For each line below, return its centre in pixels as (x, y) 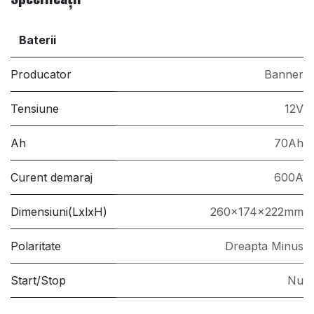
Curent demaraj (52, 177)
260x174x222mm (257, 211)
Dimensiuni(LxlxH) (59, 211)
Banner (284, 74)
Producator (41, 74)
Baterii (37, 40)
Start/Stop (38, 280)
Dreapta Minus (264, 246)
